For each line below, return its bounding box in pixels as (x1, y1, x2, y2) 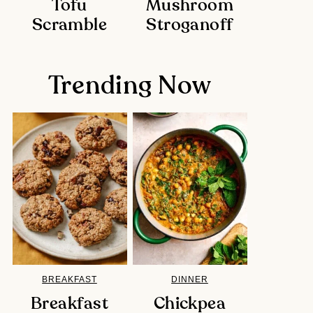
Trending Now (48, 73, 212, 99)
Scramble (31, 16, 108, 34)
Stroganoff (146, 16, 233, 34)
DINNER (171, 275, 208, 285)
